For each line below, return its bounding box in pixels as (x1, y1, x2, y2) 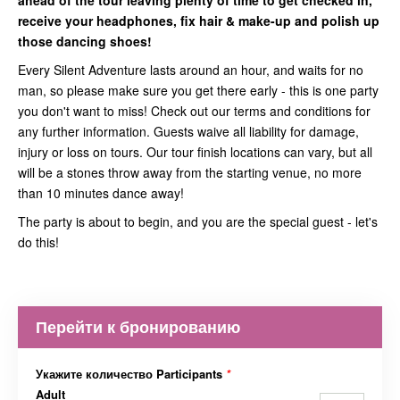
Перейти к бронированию (36, 315, 240, 339)
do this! (18, 233, 59, 252)
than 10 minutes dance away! (18, 184, 184, 203)
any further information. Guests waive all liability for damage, (18, 122, 359, 141)
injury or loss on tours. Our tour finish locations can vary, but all (18, 143, 372, 162)
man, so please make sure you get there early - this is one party (18, 81, 379, 100)
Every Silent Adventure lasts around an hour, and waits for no (18, 61, 363, 79)
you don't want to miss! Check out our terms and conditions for (18, 102, 371, 121)
